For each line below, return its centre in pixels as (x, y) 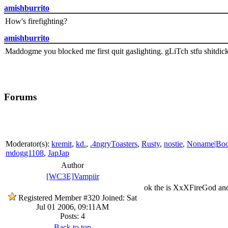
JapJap (59, 153)
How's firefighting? (36, 21)
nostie (173, 144)
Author (73, 165)
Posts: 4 (73, 216)
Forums (20, 97)
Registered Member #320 (59, 197)
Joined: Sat (118, 197)
